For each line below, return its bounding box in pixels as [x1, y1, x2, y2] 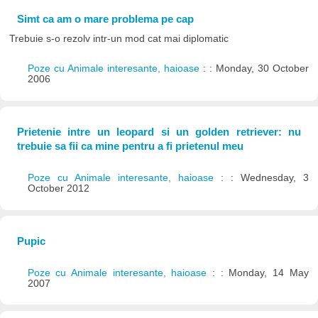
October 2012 [27, 183, 89, 194]
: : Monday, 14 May [212, 267, 309, 278]
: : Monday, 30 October [202, 63, 309, 75]
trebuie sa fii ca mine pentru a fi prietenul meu [16, 139, 243, 152]
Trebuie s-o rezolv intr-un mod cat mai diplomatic [9, 33, 229, 45]
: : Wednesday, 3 [220, 172, 309, 184]
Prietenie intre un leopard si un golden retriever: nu [16, 125, 302, 138]
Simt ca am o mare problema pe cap [16, 13, 194, 26]
